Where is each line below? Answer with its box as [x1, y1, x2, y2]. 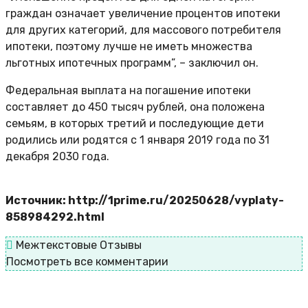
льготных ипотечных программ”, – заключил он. [5, 56, 258, 70]
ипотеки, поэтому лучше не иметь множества [5, 40, 252, 54]
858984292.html [5, 210, 104, 224]
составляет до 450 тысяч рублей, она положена [5, 100, 265, 114]
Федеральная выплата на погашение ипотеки [5, 84, 251, 98]
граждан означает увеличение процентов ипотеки [5, 7, 280, 21]
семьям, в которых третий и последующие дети [5, 117, 264, 131]
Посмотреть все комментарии [6, 255, 168, 269]
